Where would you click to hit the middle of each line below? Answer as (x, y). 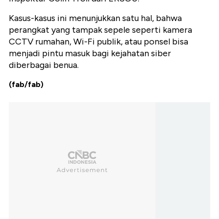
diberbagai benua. (44, 65)
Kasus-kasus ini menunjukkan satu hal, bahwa (95, 18)
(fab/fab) (26, 85)
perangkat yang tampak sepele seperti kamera (100, 30)
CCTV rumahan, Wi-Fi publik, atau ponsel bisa (99, 42)
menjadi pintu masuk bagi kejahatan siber (90, 54)
